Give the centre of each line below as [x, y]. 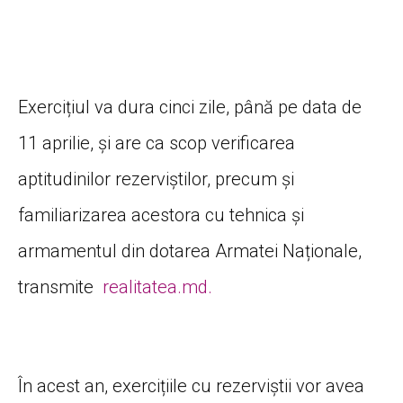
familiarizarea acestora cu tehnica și [161, 215]
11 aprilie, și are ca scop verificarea [157, 143]
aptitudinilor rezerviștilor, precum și [156, 179]
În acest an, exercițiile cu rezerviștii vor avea [191, 385]
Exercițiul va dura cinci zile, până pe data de [190, 107]
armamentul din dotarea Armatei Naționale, [190, 251]
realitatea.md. [157, 287]
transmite [60, 287]
